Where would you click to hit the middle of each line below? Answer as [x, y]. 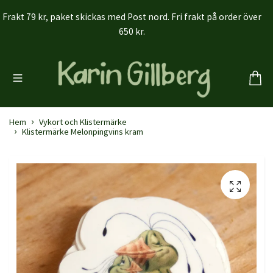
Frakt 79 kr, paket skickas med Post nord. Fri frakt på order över [132, 17]
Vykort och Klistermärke [83, 122]
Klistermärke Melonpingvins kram [83, 131]
